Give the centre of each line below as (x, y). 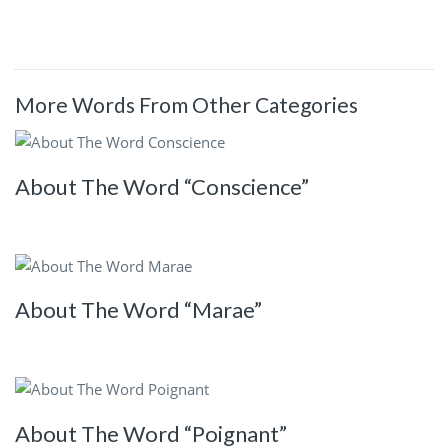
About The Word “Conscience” (162, 186)
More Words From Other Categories (186, 104)
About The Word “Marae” (138, 310)
